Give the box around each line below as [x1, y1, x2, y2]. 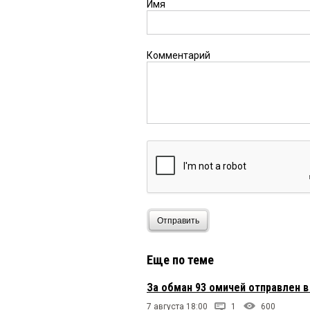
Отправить [157, 215, 199, 226]
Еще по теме [147, 253, 214, 268]
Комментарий [147, 50, 210, 62]
